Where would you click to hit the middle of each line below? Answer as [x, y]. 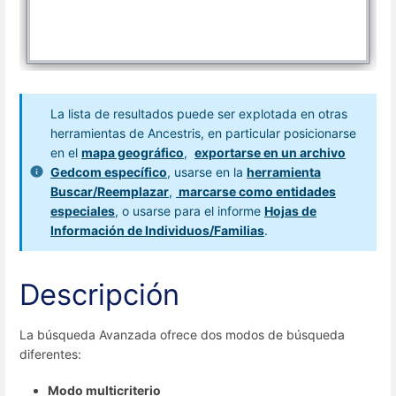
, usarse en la [207, 171]
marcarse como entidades [256, 191]
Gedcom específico [109, 171]
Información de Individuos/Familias [157, 230]
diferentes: [50, 354]
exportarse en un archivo [270, 152]
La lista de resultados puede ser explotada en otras [199, 113]
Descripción [99, 294]
